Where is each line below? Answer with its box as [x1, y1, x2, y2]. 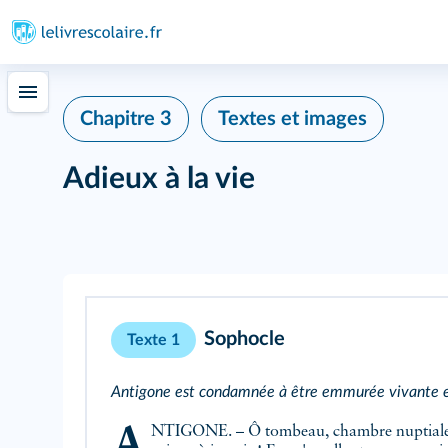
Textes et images [218, 109, 367, 129]
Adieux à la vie [63, 164, 255, 194]
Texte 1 [127, 332, 180, 348]
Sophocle [204, 329, 285, 350]
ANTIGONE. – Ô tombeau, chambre [150, 424, 396, 440]
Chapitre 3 [80, 109, 172, 129]
